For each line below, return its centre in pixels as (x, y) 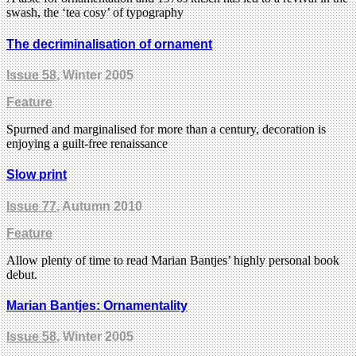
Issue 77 (31, 206)
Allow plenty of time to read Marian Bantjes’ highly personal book (173, 260)
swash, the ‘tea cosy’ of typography (95, 13)
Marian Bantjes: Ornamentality (97, 305)
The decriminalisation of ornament (109, 44)
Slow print (37, 175)
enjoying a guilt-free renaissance (87, 144)
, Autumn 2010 (99, 206)
